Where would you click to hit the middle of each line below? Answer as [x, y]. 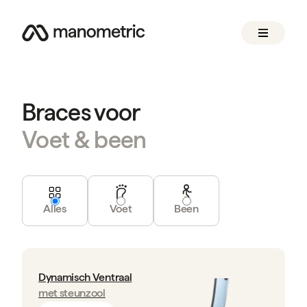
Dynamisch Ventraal [85, 277]
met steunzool [72, 293]
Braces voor [81, 112]
